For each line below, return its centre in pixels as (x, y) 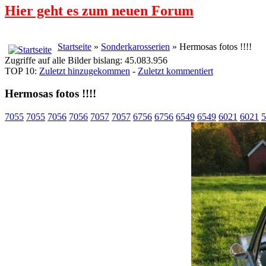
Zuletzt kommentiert (175, 71)
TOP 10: (22, 71)
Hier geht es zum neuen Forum (99, 10)
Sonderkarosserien (135, 46)
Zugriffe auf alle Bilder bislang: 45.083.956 (86, 60)
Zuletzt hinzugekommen (85, 71)
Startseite (75, 46)
